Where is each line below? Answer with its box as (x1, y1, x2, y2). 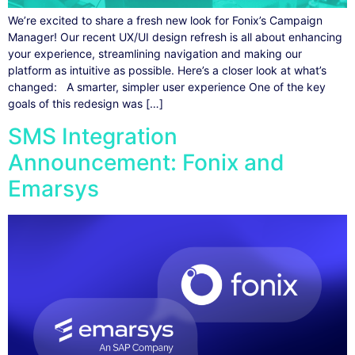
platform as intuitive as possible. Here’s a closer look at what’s (8, 63, 326, 78)
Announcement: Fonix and (8, 148, 284, 176)
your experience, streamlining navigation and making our (8, 47, 302, 61)
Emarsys (8, 174, 99, 202)
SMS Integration (8, 122, 177, 150)
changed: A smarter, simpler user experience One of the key (8, 80, 326, 94)
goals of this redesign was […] (8, 97, 163, 111)
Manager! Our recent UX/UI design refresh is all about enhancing (8, 30, 342, 44)
